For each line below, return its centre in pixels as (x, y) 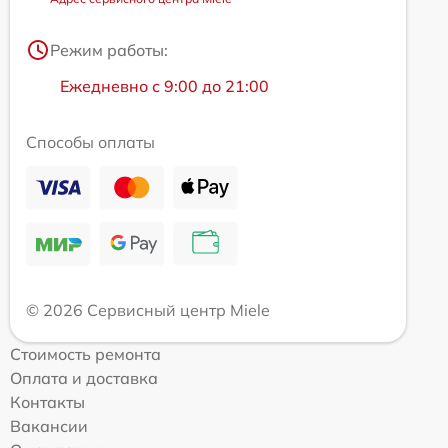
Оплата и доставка (84, 378)
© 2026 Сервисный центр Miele (148, 310)
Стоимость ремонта (85, 354)
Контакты (47, 402)
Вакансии (49, 426)
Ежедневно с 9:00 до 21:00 (164, 86)
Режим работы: (109, 50)
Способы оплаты (90, 142)
